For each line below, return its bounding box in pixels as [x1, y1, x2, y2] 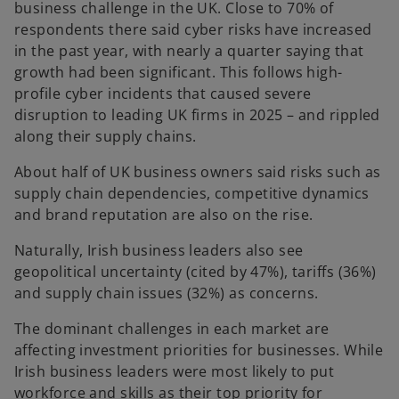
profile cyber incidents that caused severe [14, 84, 312, 104]
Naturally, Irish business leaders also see [14, 240, 304, 261]
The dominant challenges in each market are [14, 319, 330, 339]
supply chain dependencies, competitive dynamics [14, 183, 370, 204]
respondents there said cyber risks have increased [14, 20, 372, 40]
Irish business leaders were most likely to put [14, 362, 335, 382]
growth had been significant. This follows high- [14, 62, 343, 83]
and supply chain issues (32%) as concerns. [14, 283, 319, 304]
